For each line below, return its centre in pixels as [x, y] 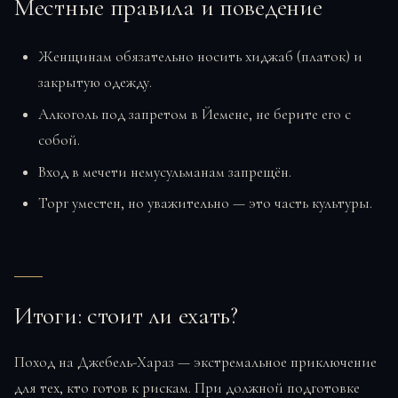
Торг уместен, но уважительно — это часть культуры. [206, 203]
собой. [60, 139]
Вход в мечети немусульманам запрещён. [165, 171]
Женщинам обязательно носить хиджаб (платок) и [201, 57]
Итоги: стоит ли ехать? [126, 316]
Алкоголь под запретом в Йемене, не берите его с [195, 114]
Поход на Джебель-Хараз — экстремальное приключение [195, 362]
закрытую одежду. [96, 83]
